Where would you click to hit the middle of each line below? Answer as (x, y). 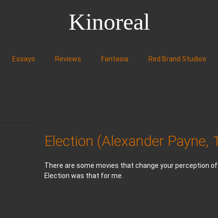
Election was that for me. (84, 176)
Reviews (68, 59)
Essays (23, 59)
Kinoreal (109, 22)
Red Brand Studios (177, 59)
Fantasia (115, 59)
